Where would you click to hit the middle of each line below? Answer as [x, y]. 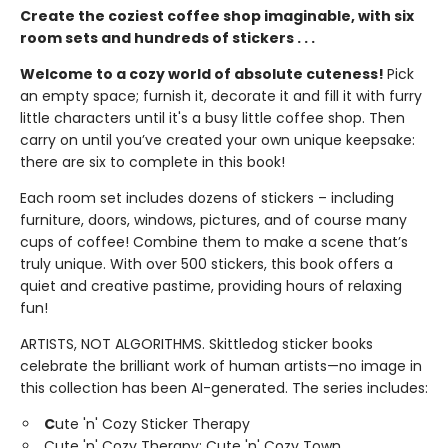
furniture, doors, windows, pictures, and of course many [213, 220]
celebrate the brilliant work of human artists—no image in [221, 366]
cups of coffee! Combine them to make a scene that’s [214, 242]
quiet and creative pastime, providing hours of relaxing [211, 286]
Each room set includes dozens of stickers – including [207, 198]
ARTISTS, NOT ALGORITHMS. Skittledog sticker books [196, 344]
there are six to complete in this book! [152, 162]
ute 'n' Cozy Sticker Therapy [152, 424]
